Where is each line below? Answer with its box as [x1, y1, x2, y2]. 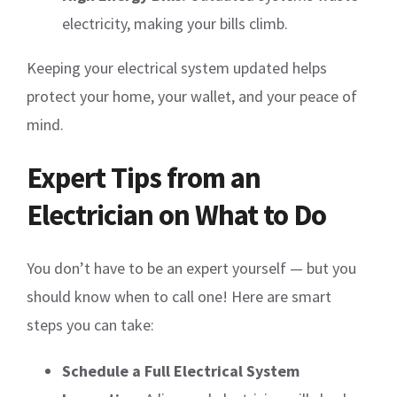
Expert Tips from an [27, 159, 261, 196]
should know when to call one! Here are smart [27, 285, 331, 307]
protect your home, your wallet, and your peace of [27, 85, 357, 106]
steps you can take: [27, 314, 154, 335]
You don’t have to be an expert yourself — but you [27, 257, 356, 278]
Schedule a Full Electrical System [62, 360, 300, 381]
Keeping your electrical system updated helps [27, 57, 327, 78]
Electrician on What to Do [27, 196, 326, 233]
